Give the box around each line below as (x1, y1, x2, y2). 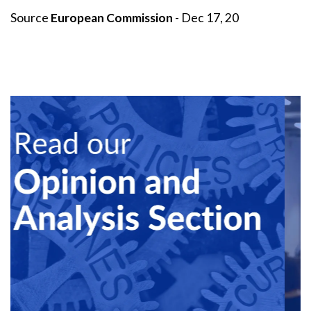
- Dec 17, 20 (173, 10, 239, 26)
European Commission (51, 10, 173, 26)
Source (10, 10, 51, 26)
